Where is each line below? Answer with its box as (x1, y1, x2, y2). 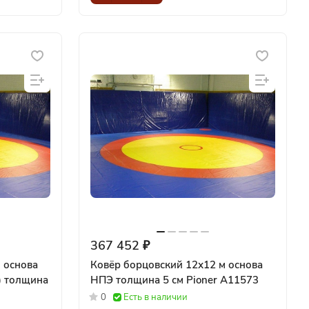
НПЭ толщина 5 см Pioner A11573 (186, 272, 259, 287)
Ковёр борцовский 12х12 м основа (90, 257, 263, 272)
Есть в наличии (123, 290, 188, 303)
